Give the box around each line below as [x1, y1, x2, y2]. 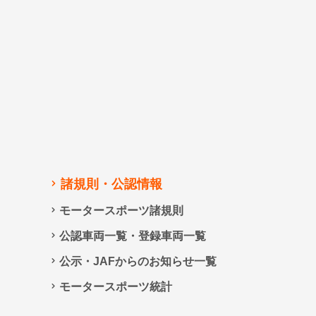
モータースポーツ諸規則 [59, 205, 183, 217]
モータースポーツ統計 [59, 281, 172, 293]
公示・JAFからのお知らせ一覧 [59, 255, 217, 268]
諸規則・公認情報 [60, 177, 162, 192]
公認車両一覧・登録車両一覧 [59, 230, 206, 243]
